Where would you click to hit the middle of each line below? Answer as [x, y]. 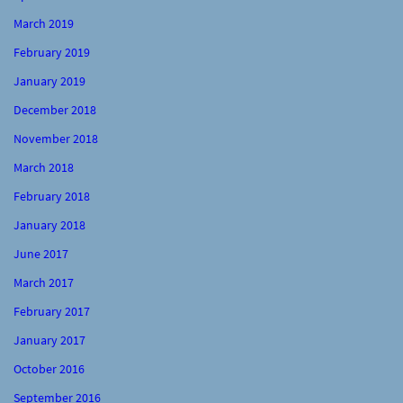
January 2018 [49, 224]
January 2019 [49, 81]
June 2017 [41, 253]
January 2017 [49, 340]
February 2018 [52, 196]
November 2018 [56, 138]
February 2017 [52, 311]
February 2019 [52, 52]
